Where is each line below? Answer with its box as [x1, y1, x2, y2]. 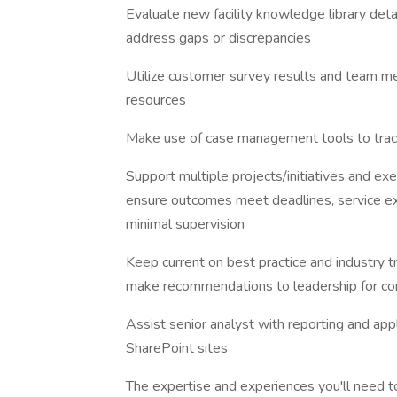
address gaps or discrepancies [126, 28, 311, 48]
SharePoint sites [126, 339, 228, 358]
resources [126, 90, 186, 110]
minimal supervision [126, 214, 245, 234]
